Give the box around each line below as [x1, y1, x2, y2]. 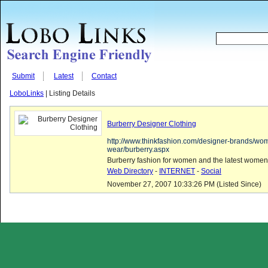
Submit [12, 72, 35, 80]
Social [201, 167, 221, 175]
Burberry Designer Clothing [107, 119, 196, 128]
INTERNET [159, 167, 195, 175]
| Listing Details [44, 89, 95, 98]
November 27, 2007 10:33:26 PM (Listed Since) [107, 180, 261, 188]
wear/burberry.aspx [107, 145, 169, 154]
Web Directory [107, 167, 153, 175]
